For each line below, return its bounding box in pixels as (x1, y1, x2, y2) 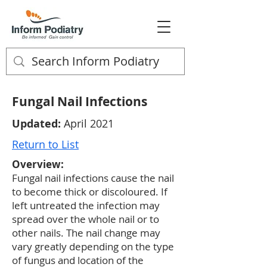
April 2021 (61, 116, 114, 131)
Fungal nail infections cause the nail (12, 171, 174, 185)
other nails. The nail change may (12, 226, 160, 240)
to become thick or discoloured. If (12, 185, 167, 198)
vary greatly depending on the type (12, 240, 174, 253)
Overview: (12, 157, 64, 171)
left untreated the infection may (12, 198, 160, 212)
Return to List (12, 137, 79, 151)
